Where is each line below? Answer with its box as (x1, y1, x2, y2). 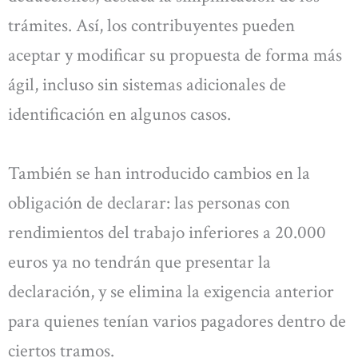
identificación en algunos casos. (8, 102, 231, 127)
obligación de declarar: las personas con (8, 190, 290, 215)
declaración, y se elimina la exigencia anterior (8, 279, 334, 304)
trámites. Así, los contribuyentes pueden (8, 14, 295, 38)
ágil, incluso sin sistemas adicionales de (8, 73, 286, 97)
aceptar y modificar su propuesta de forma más (8, 43, 342, 68)
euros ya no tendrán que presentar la (8, 249, 271, 274)
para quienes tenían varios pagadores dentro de (8, 308, 346, 333)
